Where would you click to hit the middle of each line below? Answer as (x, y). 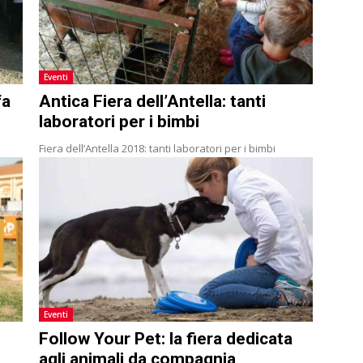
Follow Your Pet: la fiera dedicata (166, 339)
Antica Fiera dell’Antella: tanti (152, 102)
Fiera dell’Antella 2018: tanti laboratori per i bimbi (157, 149)
